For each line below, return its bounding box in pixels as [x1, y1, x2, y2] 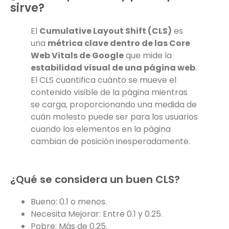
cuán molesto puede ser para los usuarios [31, 110, 198, 123]
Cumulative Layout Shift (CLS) [39, 25, 172, 37]
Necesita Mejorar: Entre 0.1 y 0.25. [31, 208, 163, 220]
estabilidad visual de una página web [31, 61, 195, 74]
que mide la [124, 49, 172, 61]
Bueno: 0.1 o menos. [31, 195, 107, 208]
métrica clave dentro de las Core [48, 37, 190, 49]
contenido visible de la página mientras [31, 86, 188, 98]
